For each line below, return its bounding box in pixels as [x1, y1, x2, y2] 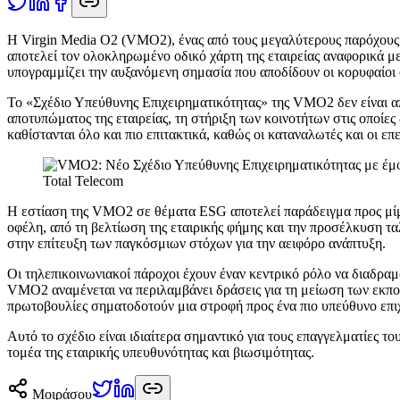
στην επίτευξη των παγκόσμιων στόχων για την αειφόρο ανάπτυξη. [7, 235, 386, 251]
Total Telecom [43, 172, 123, 188]
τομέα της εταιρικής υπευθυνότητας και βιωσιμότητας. [7, 344, 314, 360]
